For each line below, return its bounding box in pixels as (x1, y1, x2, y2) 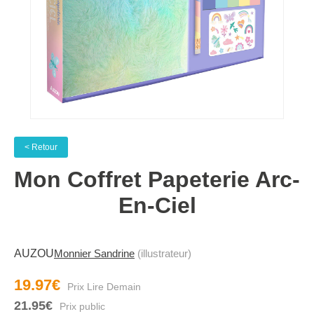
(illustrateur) (135, 247, 191, 259)
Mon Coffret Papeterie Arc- (14, 167, 300, 192)
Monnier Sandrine (54, 247, 135, 259)
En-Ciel (118, 193, 196, 218)
